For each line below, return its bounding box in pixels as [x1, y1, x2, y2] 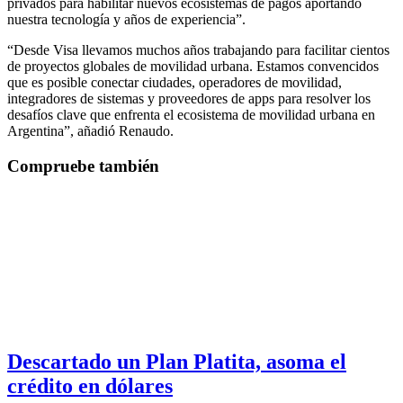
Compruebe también [7, 156, 159, 175]
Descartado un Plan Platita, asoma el [7, 349, 346, 373]
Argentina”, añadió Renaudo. [7, 123, 174, 139]
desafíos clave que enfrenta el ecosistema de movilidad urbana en [7, 107, 375, 123]
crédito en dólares [7, 373, 173, 398]
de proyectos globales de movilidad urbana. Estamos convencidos [7, 58, 379, 75]
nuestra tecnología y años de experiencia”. [7, 12, 246, 28]
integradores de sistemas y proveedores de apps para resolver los [7, 91, 371, 107]
